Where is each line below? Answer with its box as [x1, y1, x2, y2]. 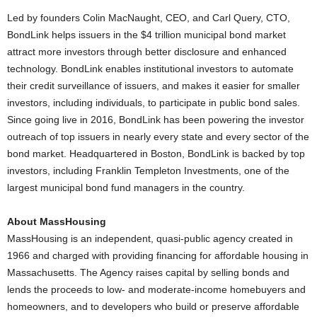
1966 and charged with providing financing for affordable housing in [7, 250, 309, 261]
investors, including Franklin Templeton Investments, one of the [7, 165, 289, 176]
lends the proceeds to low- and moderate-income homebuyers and [7, 284, 306, 295]
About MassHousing [7, 216, 106, 227]
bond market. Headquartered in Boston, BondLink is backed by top [7, 148, 305, 159]
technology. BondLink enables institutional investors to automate [7, 63, 294, 74]
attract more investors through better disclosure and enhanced [7, 46, 287, 57]
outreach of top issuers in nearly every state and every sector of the [7, 131, 309, 142]
